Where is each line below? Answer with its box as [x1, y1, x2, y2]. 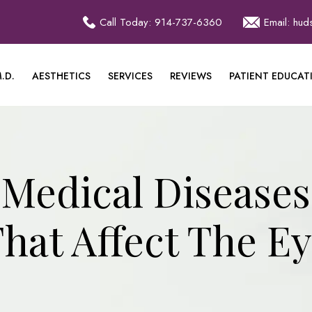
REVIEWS [170, 68, 212, 83]
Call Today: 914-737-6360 [100, 14, 222, 30]
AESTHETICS [32, 68, 91, 83]
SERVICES [108, 68, 153, 83]
